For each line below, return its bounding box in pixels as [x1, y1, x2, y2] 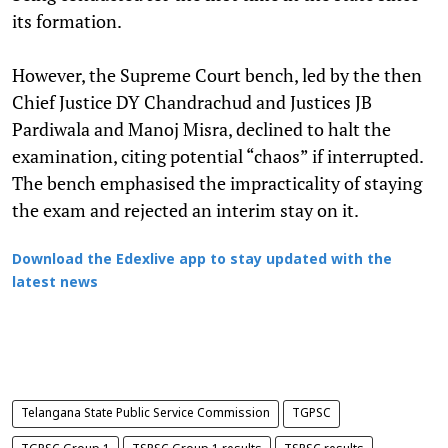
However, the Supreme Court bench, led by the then [12, 62, 422, 87]
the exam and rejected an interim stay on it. [12, 197, 362, 222]
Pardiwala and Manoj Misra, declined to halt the [12, 116, 391, 141]
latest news [12, 274, 98, 292]
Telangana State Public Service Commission [21, 406, 270, 421]
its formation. [12, 8, 122, 33]
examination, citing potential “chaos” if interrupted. [12, 143, 423, 168]
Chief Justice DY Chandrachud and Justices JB [12, 89, 372, 114]
